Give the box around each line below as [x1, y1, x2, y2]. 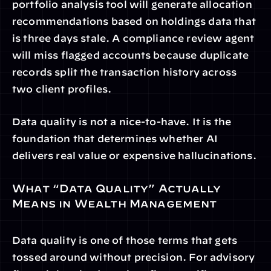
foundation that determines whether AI [12, 133, 218, 144]
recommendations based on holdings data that [12, 16, 256, 27]
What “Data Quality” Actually [12, 182, 221, 195]
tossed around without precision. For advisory [12, 252, 255, 263]
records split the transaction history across [12, 67, 237, 77]
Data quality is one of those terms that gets [12, 235, 238, 246]
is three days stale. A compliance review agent [12, 33, 255, 44]
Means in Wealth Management [12, 197, 217, 210]
